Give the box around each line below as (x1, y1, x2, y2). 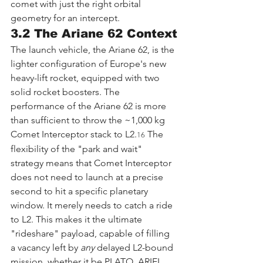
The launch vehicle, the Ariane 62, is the (11, 43, 177, 55)
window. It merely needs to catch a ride (11, 199, 175, 211)
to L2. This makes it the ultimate (11, 213, 144, 225)
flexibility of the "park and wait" (11, 143, 144, 154)
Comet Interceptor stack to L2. (11, 128, 137, 140)
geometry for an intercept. (11, 12, 120, 23)
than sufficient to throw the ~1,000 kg (11, 114, 167, 126)
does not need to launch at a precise (11, 171, 166, 183)
